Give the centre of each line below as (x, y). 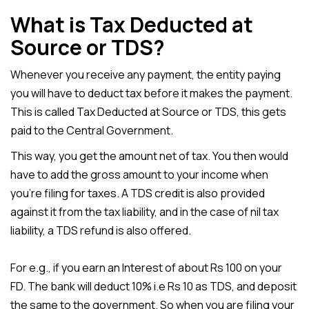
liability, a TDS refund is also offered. (101, 231)
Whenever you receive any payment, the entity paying (146, 75)
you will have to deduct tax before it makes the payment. (151, 93)
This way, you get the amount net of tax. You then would (149, 156)
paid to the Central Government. (92, 131)
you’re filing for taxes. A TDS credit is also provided (138, 193)
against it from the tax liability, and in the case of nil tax (144, 212)
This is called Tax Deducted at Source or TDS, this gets (148, 112)
